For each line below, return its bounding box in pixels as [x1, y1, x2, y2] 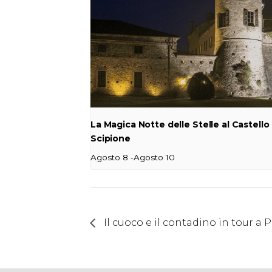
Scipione [90, 132, 131, 144]
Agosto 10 [134, 152, 175, 162]
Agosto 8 [90, 152, 128, 162]
